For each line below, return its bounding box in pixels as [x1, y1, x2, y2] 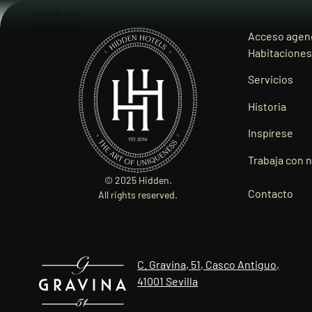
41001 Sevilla [137, 274, 198, 288]
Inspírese [248, 126, 293, 140]
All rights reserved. [98, 189, 178, 201]
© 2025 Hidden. [104, 174, 172, 186]
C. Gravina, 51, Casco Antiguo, [137, 258, 280, 271]
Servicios [248, 72, 293, 86]
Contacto [248, 186, 293, 200]
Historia [248, 99, 286, 113]
